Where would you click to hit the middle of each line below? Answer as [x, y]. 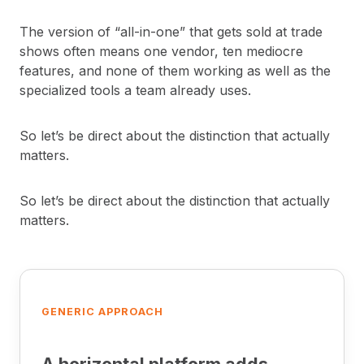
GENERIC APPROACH [103, 312]
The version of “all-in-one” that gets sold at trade [171, 32]
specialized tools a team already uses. [135, 91]
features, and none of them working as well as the [175, 71]
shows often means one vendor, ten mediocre [161, 52]
